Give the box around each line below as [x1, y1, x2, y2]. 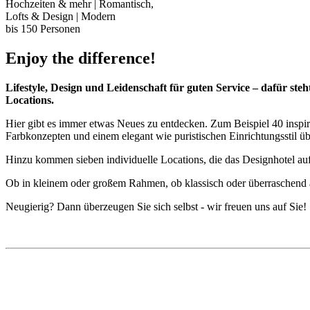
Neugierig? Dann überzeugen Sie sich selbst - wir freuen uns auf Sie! [6, 200, 307, 212]
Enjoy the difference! [6, 48, 156, 67]
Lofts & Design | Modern [6, 10, 116, 22]
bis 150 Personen [6, 22, 80, 35]
